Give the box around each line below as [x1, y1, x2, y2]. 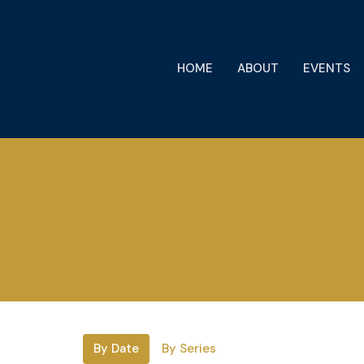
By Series [162, 340, 216, 357]
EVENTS [302, 60, 350, 77]
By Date [93, 340, 139, 357]
